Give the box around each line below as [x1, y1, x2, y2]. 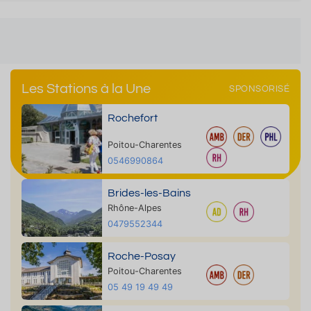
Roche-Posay [107, 251, 176, 262]
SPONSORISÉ [229, 84, 289, 94]
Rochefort [107, 112, 158, 124]
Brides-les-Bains [107, 187, 191, 199]
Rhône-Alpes [107, 203, 162, 213]
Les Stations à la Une [22, 82, 151, 96]
